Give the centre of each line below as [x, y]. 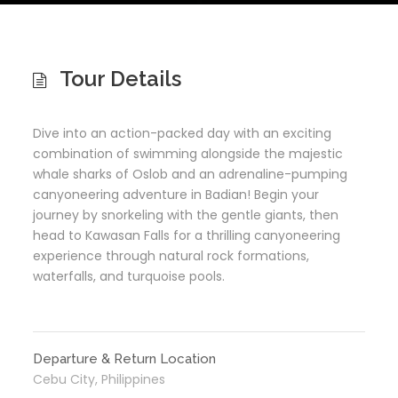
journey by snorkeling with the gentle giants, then [186, 215]
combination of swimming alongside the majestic [188, 154]
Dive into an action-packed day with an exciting [182, 133]
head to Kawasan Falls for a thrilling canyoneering [187, 235]
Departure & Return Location [124, 359]
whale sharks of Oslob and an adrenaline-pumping [190, 174]
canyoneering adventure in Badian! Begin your [176, 195]
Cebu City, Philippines [99, 379]
